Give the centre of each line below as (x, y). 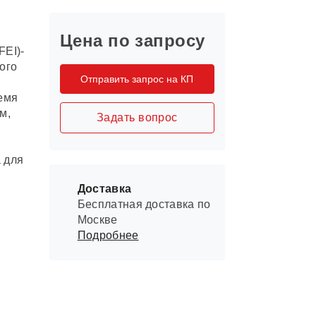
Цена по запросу (132, 41)
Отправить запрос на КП (137, 79)
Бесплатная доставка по (144, 204)
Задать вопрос (137, 117)
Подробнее (108, 235)
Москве (97, 220)
